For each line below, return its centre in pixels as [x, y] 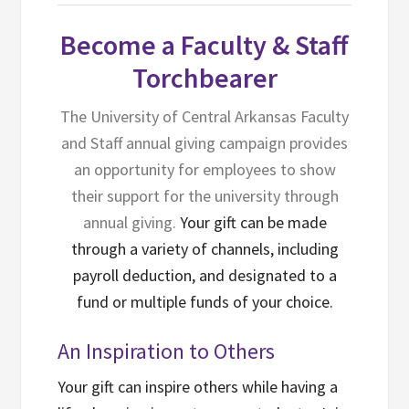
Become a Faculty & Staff [204, 45]
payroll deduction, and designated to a [204, 275]
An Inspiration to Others [167, 351]
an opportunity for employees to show [204, 169]
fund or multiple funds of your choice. [204, 302]
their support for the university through [204, 196]
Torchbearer [204, 78]
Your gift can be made [253, 222]
